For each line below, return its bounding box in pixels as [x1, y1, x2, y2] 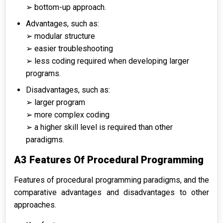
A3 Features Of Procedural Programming [14, 154, 204, 166]
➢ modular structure [26, 31, 95, 41]
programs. [26, 69, 61, 78]
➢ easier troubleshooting [26, 44, 113, 53]
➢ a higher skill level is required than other [26, 122, 173, 132]
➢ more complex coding [26, 110, 110, 119]
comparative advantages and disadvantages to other [14, 188, 209, 197]
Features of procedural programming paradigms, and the [14, 175, 209, 185]
